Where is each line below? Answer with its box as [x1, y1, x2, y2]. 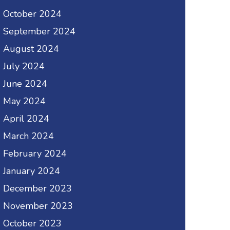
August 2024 [3, 43, 59, 55]
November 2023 [3, 200, 73, 213]
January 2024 [3, 165, 60, 178]
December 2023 [3, 182, 72, 195]
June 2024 [3, 78, 47, 90]
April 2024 [3, 112, 49, 125]
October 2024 [3, 8, 62, 21]
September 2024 [3, 25, 75, 38]
